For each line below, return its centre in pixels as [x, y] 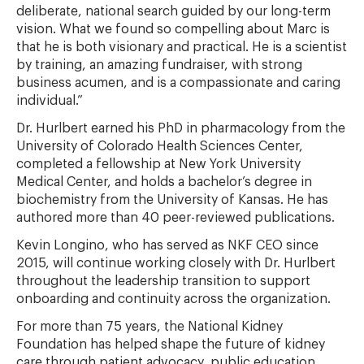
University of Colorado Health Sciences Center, [160, 146]
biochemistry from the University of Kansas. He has [172, 200]
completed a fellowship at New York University [158, 164]
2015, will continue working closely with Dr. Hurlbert [176, 263]
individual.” [50, 101]
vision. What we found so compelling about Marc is [173, 29]
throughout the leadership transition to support [163, 281]
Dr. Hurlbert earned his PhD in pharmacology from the [181, 128]
